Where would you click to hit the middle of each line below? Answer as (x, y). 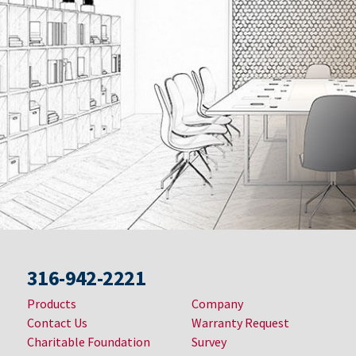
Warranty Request (240, 322)
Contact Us (57, 322)
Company (217, 303)
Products (51, 303)
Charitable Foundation (88, 341)
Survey (209, 341)
